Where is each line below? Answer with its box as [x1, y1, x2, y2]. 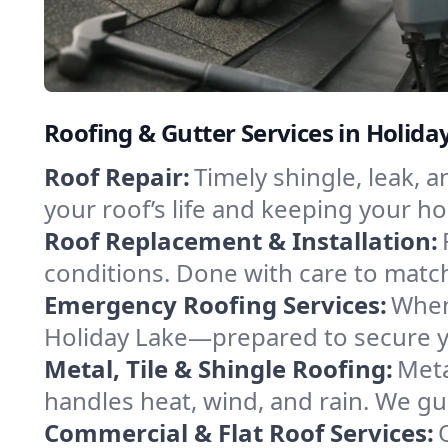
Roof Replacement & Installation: [44, 224, 438, 257]
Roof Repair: [44, 160, 190, 193]
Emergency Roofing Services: [44, 288, 387, 321]
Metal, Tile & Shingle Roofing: [44, 352, 393, 385]
